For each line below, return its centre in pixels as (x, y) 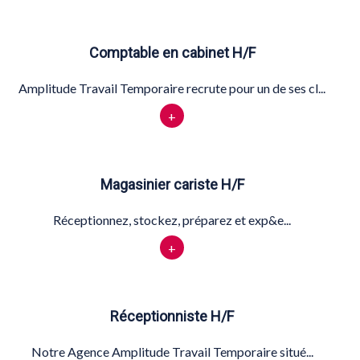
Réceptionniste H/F (172, 316)
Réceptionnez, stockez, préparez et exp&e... (172, 220)
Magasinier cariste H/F (172, 185)
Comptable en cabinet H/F (172, 53)
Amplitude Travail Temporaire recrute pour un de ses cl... (172, 88)
